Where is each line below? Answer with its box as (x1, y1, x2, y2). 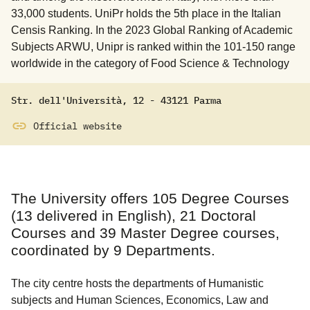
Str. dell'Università (11, 94, 122, 107)
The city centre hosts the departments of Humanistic (11, 277, 264, 289)
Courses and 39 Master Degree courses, (11, 225, 280, 241)
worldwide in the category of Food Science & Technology (11, 57, 289, 69)
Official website (33, 120, 122, 132)
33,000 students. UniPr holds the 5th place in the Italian (11, 8, 281, 19)
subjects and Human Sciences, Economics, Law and (11, 294, 268, 306)
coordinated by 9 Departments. (11, 242, 215, 258)
